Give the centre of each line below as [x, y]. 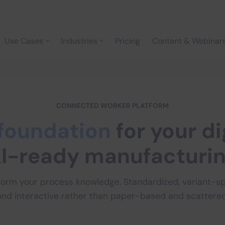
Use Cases [24, 41]
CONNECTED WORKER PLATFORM [113, 106]
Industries [79, 41]
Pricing [128, 41]
